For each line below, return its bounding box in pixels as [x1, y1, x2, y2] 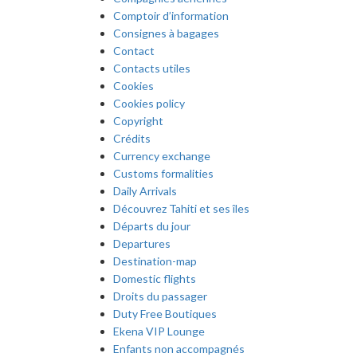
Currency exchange [113, 149, 210, 163]
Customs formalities [113, 167, 214, 181]
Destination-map [113, 254, 197, 269]
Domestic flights [113, 272, 196, 286]
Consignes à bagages [113, 26, 219, 41]
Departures [113, 237, 171, 251]
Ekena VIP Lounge [113, 324, 205, 339]
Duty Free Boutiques [113, 307, 217, 321]
